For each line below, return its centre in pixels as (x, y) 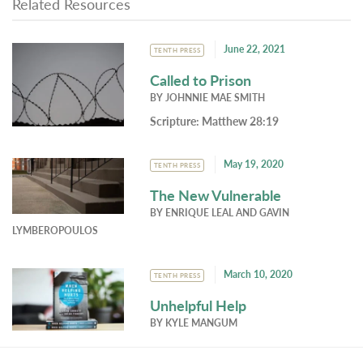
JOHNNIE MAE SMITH (215, 98)
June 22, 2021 (255, 49)
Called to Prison (200, 80)
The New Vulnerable (215, 195)
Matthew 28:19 (240, 121)
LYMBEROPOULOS (55, 231)
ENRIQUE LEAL (199, 213)
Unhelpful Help (198, 305)
